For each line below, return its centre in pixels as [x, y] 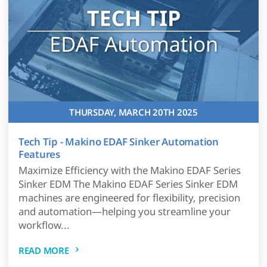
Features [39, 154]
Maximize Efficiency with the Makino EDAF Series [129, 170]
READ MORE [44, 250]
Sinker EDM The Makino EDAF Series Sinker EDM [128, 184]
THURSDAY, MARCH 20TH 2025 [133, 112]
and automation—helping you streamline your [124, 211]
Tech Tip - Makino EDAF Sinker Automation [118, 141]
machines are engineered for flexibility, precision [129, 198]
